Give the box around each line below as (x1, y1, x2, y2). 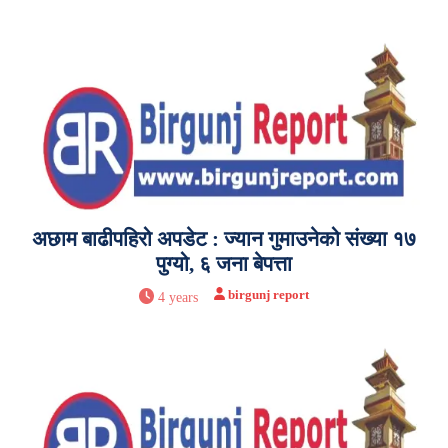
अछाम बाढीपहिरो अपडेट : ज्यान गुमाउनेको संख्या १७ (32, 226, 416, 251)
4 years (158, 289, 199, 305)
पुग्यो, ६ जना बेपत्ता (156, 251, 292, 276)
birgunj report (228, 286, 310, 302)
